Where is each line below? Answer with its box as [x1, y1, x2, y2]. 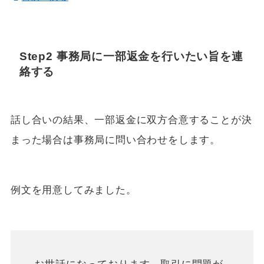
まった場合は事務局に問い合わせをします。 [10, 134, 221, 146]
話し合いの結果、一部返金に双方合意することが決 [10, 114, 252, 126]
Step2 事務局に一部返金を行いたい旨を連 [19, 49, 243, 62]
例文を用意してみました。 [10, 184, 137, 196]
